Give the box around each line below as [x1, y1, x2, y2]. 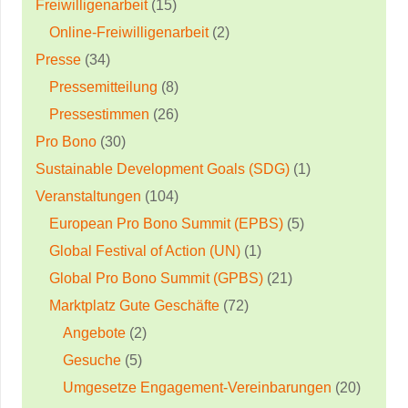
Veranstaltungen [36, 188, 141, 204]
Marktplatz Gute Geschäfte [49, 297, 219, 313]
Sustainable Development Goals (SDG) [36, 160, 290, 177]
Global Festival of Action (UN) [49, 242, 240, 259]
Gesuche [63, 352, 121, 368]
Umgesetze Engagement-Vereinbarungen [63, 379, 331, 395]
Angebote [63, 324, 126, 341]
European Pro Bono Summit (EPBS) [49, 215, 283, 231]
